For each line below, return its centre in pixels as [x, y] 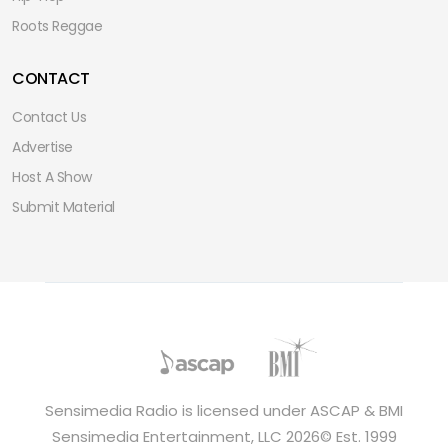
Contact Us [49, 117]
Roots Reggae [57, 26]
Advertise [42, 147]
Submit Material [63, 207]
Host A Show [52, 177]
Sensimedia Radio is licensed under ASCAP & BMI [224, 411]
